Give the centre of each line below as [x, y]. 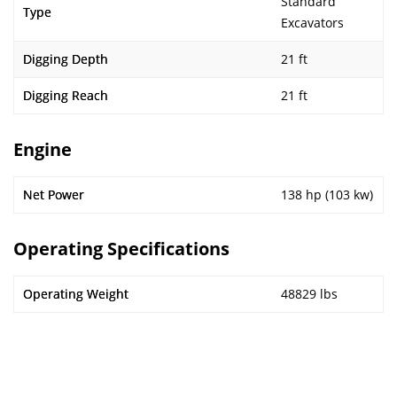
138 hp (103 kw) [327, 195]
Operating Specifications [121, 249]
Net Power [54, 195]
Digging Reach [66, 95]
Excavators [312, 23]
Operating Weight [76, 294]
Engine [43, 149]
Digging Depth [66, 59]
